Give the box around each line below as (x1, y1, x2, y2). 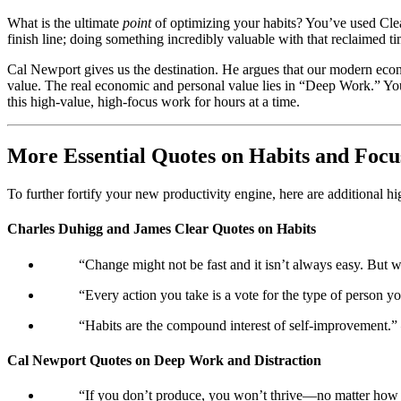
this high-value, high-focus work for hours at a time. (7, 94, 300, 110)
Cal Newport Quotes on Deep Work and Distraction (7, 352, 321, 368)
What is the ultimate (7, 15, 123, 31)
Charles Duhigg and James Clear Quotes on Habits (7, 221, 316, 237)
